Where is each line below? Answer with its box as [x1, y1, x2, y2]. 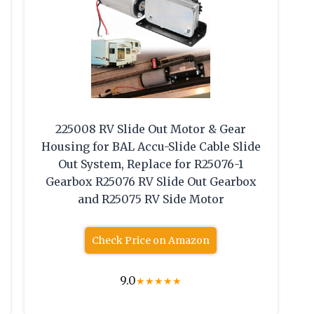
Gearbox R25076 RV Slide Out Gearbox [45, 175, 257, 189]
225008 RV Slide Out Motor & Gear [55, 122, 247, 137]
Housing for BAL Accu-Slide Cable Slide [41, 139, 261, 154]
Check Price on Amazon [92, 234, 210, 247]
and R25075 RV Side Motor [77, 192, 224, 207]
